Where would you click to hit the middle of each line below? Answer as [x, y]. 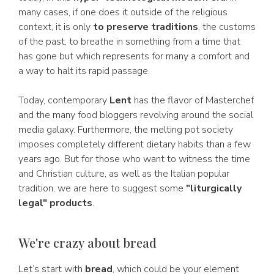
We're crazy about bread [87, 243]
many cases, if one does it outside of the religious [123, 12]
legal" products [55, 203]
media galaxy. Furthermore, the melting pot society [126, 130]
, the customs [227, 27]
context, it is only [56, 27]
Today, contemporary [64, 100]
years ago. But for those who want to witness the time [134, 159]
